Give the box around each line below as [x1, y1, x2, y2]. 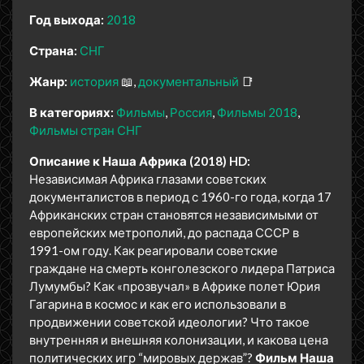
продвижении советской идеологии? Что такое [29, 314, 310, 329]
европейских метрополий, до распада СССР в [29, 224, 299, 240]
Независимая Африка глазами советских [29, 171, 266, 186]
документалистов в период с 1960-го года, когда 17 [29, 188, 331, 204]
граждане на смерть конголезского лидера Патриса [29, 260, 335, 275]
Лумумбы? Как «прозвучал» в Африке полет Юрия [29, 278, 320, 293]
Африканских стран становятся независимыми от [29, 206, 318, 222]
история [70, 73, 119, 89]
